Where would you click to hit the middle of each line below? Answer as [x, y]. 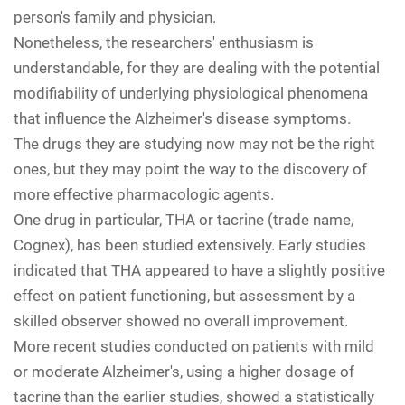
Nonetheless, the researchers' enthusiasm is [164, 42]
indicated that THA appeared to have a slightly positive [199, 270]
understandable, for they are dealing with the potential [197, 67]
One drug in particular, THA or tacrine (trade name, [184, 219]
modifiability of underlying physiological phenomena [191, 93]
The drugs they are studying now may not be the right [194, 143]
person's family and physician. [115, 17]
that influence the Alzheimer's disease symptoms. [182, 118]
